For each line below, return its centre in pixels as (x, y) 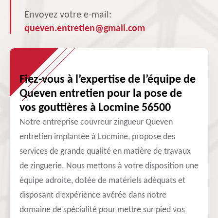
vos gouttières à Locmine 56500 (95, 108)
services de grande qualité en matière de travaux (105, 152)
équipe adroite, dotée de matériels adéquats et (102, 181)
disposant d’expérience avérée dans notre (93, 195)
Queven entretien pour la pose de (101, 94)
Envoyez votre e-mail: (68, 15)
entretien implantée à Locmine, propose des (97, 137)
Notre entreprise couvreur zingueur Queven (96, 122)
